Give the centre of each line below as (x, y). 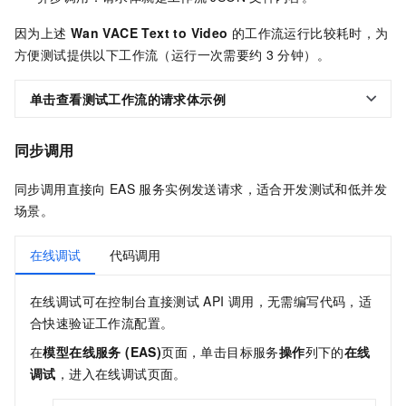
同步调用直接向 (60, 188)
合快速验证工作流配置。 (102, 322)
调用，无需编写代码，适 (300, 300)
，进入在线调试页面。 (121, 373)
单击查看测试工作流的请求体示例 (128, 99)
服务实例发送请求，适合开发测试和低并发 (263, 188)
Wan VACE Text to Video (149, 33)
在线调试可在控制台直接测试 (115, 300)
